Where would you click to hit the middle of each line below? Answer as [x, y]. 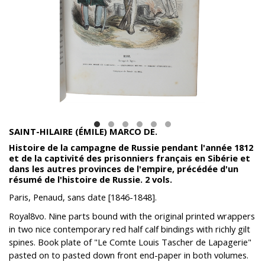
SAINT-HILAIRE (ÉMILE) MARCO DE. [83, 132]
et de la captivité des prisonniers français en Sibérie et [130, 158]
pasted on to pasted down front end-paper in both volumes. [129, 255]
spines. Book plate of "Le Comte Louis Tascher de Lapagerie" [130, 242]
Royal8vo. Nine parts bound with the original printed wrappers [132, 216]
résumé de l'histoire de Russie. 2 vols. [91, 180]
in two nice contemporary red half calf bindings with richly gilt [130, 229]
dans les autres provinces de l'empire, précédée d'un [124, 169]
